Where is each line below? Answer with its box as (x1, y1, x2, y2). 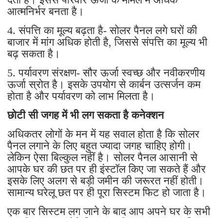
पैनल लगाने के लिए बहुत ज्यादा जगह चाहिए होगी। (7, 139, 192, 152)
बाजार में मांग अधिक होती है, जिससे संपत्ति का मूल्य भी (7, 36, 207, 48)
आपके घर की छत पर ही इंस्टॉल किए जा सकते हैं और (7, 163, 206, 175)
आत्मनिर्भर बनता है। (7, 5, 84, 18)
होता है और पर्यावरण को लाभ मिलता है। (7, 90, 155, 102)
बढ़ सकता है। (7, 47, 60, 60)
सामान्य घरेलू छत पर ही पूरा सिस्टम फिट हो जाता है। (7, 186, 209, 199)
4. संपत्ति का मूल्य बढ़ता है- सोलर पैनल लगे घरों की (7, 24, 197, 36)
